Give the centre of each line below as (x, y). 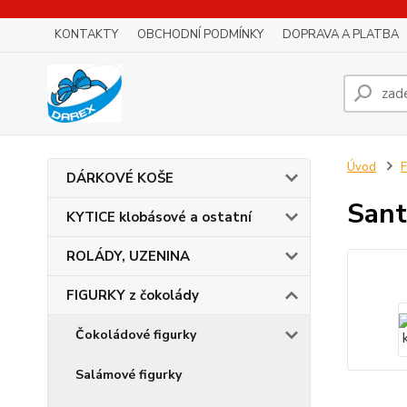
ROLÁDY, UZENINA (128, 256)
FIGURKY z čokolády (133, 295)
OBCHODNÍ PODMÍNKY (200, 35)
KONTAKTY (86, 35)
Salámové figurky (129, 375)
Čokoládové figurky (136, 335)
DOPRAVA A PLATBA (341, 35)
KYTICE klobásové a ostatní (159, 217)
